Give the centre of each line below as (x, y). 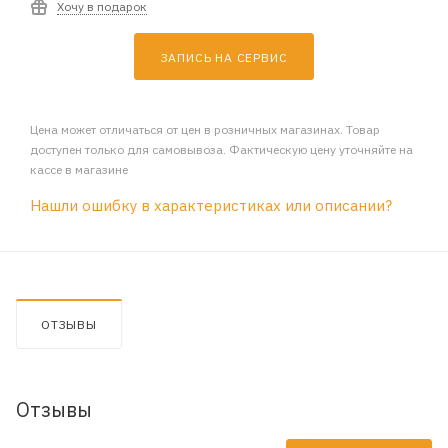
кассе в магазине (79, 169)
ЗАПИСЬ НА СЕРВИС (224, 57)
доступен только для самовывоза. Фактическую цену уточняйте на (221, 149)
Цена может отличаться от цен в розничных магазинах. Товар (205, 129)
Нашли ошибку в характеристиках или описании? (211, 205)
